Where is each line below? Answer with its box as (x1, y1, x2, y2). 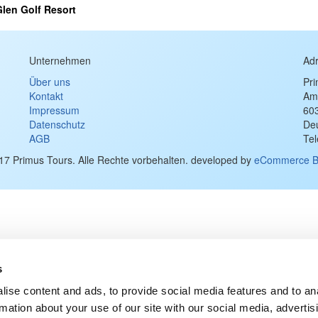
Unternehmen (28, 53, 91, 67)
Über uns (28, 75, 70, 89)
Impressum (28, 103, 79, 117)
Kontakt (28, 89, 63, 103)
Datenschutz (28, 117, 85, 131)
